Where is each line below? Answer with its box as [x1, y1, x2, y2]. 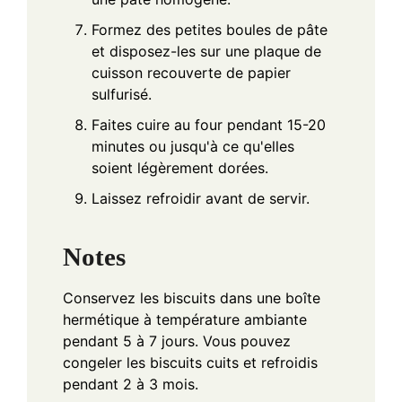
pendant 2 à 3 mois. [63, 374, 198, 393]
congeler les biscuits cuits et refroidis [63, 353, 318, 371]
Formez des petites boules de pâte [92, 21, 328, 39]
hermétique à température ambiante [63, 310, 307, 328]
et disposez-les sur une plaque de [92, 42, 321, 61]
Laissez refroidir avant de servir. [92, 189, 310, 208]
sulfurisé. [92, 85, 152, 104]
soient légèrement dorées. [92, 159, 268, 178]
